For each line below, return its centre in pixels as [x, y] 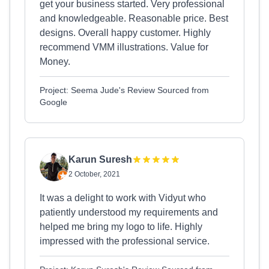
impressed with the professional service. [125, 241]
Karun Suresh [100, 159]
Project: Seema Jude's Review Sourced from [124, 90]
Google [53, 102]
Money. [55, 62]
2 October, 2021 [94, 174]
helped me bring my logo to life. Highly [121, 227]
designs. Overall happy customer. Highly [125, 33]
